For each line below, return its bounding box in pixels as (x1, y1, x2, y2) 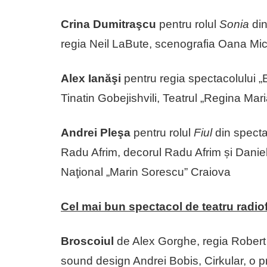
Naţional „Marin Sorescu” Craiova (61, 165, 231, 178)
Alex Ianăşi (61, 72, 124, 85)
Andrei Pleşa (61, 126, 131, 139)
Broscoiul (61, 234, 114, 247)
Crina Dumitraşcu (61, 17, 159, 30)
